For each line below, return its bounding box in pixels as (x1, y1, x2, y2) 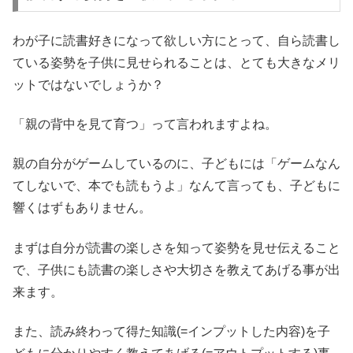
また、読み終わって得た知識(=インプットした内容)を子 (13, 325, 330, 339)
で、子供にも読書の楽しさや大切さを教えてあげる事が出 (13, 262, 340, 277)
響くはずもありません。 (13, 201, 151, 215)
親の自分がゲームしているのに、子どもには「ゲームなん (13, 157, 340, 171)
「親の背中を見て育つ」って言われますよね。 (13, 117, 277, 132)
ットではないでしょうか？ (13, 77, 164, 91)
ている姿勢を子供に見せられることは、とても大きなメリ (13, 55, 340, 69)
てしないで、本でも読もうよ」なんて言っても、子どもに (13, 179, 340, 193)
